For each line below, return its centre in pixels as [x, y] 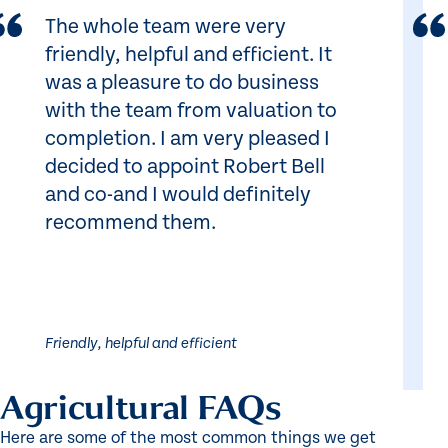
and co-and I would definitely [178, 195]
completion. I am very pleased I [187, 139]
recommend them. [130, 223]
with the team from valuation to [191, 111]
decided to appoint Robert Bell [185, 167]
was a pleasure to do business [182, 83]
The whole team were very [165, 27]
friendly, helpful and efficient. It [188, 55]
